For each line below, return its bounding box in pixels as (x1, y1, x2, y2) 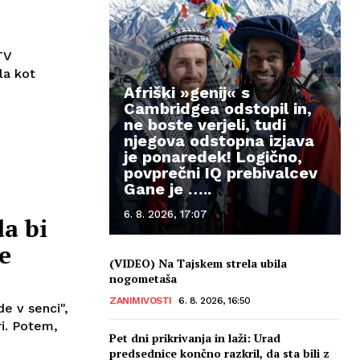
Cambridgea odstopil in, (124, 98, 312, 118)
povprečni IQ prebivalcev (124, 162, 317, 182)
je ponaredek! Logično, (124, 146, 302, 166)
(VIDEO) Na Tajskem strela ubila (109, 255, 287, 271)
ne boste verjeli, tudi (124, 114, 286, 134)
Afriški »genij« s (124, 82, 250, 102)
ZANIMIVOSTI (109, 294, 172, 306)
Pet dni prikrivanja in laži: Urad (109, 329, 280, 346)
